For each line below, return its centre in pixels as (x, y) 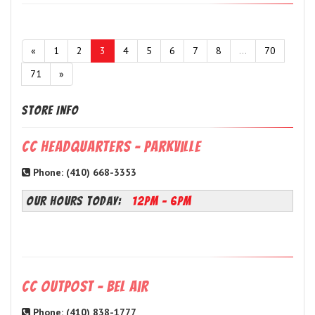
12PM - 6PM (162, 201)
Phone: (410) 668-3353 (83, 173)
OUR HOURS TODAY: (76, 201)
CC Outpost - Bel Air (85, 287)
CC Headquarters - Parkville (111, 147)
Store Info (50, 110)
